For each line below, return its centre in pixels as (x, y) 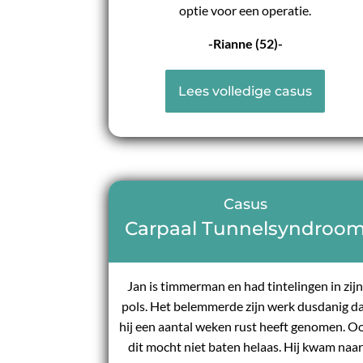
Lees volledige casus (246, 92)
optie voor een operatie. (246, 11)
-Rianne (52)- (245, 44)
